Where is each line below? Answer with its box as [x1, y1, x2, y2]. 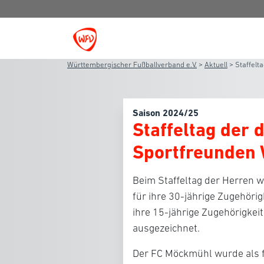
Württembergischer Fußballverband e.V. [67, 60, 197, 69]
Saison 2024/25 [133, 107, 199, 118]
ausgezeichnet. [133, 222, 200, 234]
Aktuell [204, 60, 227, 69]
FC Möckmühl [151, 247, 212, 259]
